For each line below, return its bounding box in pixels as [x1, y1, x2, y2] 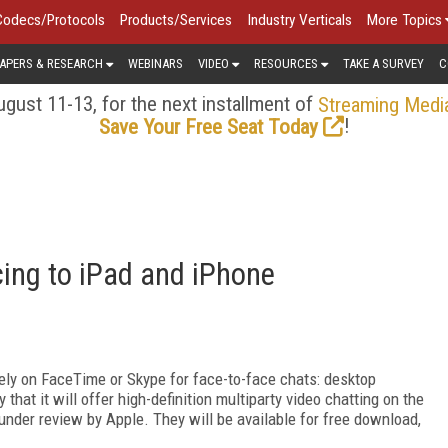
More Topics [367, 11, 442, 29]
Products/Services [120, 11, 232, 29]
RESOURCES [254, 55, 318, 71]
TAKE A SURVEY [343, 55, 424, 71]
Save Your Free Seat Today [98, 114, 318, 139]
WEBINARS [128, 55, 183, 71]
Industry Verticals [247, 11, 352, 29]
